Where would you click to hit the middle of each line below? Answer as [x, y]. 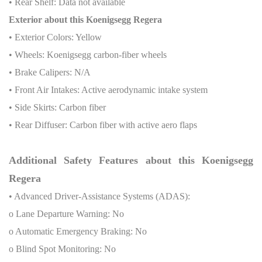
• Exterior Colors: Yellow [55, 37]
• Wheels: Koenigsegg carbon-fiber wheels [88, 54]
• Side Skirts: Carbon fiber [57, 107]
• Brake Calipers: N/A [50, 72]
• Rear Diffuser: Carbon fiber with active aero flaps [103, 125]
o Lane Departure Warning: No [66, 213]
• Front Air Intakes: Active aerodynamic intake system [108, 89]
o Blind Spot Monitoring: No [62, 249]
